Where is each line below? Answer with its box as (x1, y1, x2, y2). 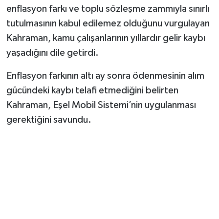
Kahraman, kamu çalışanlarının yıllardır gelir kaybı (6, 33, 205, 43)
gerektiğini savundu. (6, 114, 91, 125)
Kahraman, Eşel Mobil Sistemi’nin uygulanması (6, 100, 196, 110)
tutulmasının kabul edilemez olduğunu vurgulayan (6, 18, 210, 28)
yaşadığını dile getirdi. (6, 47, 99, 58)
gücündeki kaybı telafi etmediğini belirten (6, 85, 178, 95)
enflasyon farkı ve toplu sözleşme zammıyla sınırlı (6, 3, 209, 14)
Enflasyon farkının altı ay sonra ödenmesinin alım (6, 70, 204, 81)
